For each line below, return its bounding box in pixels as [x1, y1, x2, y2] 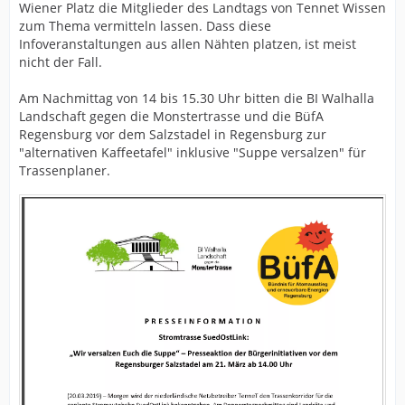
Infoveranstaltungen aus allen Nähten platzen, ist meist [19, 35, 356, 53]
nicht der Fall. [19, 53, 102, 71]
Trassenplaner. [19, 162, 110, 180]
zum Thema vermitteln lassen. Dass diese [19, 17, 271, 35]
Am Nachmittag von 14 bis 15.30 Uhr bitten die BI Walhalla [19, 89, 374, 108]
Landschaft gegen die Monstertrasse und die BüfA [19, 108, 324, 126]
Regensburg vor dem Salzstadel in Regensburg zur [19, 126, 326, 144]
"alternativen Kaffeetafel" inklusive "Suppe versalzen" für [19, 144, 366, 162]
